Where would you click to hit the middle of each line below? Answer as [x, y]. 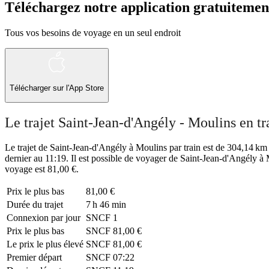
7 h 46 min [106, 205]
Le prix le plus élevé [45, 244]
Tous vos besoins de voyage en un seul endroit [93, 32]
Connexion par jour [44, 218]
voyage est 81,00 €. [42, 169]
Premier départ [34, 258]
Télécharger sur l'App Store [57, 88]
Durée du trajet [35, 205]
